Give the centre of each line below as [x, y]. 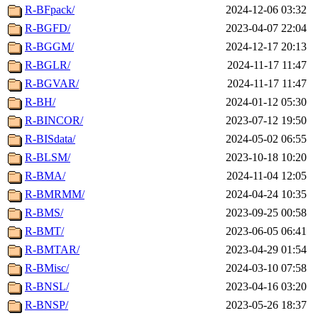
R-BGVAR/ [52, 84]
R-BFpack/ [50, 10]
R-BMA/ [45, 176]
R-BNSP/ [46, 305]
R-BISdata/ [50, 139]
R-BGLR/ [48, 65]
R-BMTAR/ [52, 250]
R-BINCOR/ [54, 121]
